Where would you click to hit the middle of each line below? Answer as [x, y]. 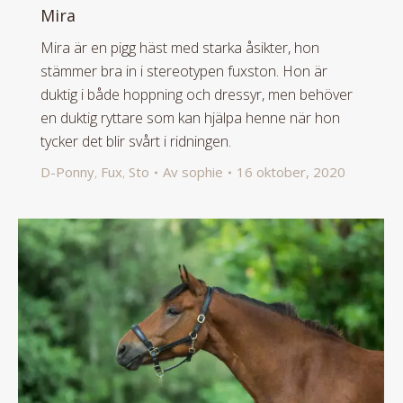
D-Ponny [67, 172]
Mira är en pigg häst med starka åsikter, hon [180, 48]
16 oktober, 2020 [291, 172]
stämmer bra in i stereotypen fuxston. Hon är [184, 72]
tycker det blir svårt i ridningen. [136, 142]
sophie [202, 172]
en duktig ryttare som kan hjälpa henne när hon [190, 118]
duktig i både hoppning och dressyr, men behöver [197, 95]
